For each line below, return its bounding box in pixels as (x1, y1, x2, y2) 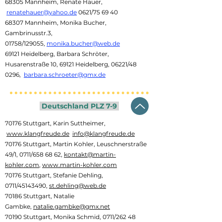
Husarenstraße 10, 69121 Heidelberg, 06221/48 (5, 60, 137, 68)
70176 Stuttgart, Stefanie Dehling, (5, 171, 103, 179)
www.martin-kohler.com (42, 161, 117, 168)
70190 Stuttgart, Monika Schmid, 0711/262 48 (5, 213, 136, 221)
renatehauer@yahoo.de (6, 8, 77, 16)
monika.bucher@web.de (47, 40, 120, 47)
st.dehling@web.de (49, 182, 106, 189)
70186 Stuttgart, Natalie (5, 192, 74, 200)
